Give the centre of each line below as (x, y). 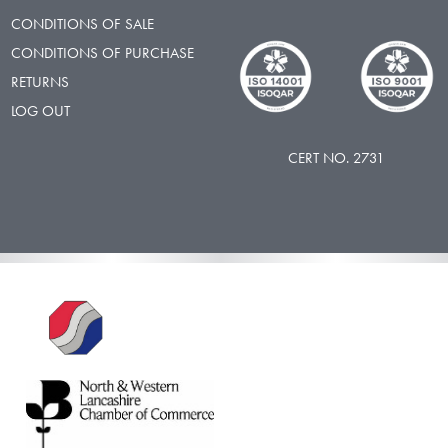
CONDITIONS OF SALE (82, 23)
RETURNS (39, 81)
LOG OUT (40, 110)
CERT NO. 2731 (336, 157)
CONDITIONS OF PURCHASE (102, 52)
